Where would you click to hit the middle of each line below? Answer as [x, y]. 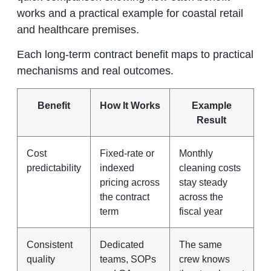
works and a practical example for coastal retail [130, 13]
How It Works [130, 105]
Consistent [49, 244]
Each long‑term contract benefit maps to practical [135, 55]
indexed [117, 167]
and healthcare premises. [78, 29]
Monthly [196, 153]
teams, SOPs [128, 259]
